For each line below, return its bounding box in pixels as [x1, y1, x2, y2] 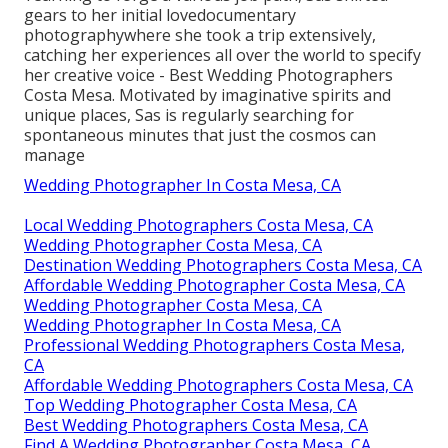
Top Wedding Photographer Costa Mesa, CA [24, 393, 357, 416]
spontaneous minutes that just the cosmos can [24, 123, 376, 146]
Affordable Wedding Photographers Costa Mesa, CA [24, 373, 413, 396]
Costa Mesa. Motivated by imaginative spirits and [24, 83, 391, 106]
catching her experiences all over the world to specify [24, 43, 421, 66]
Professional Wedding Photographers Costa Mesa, [24, 333, 405, 356]
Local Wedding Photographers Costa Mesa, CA [24, 213, 373, 236]
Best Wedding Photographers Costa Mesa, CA [24, 413, 368, 436]
